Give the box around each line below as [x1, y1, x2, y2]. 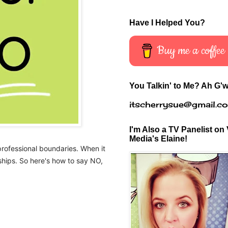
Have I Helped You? [129, 18, 205, 27]
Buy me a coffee [157, 42, 225, 59]
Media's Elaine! [129, 134, 187, 143]
